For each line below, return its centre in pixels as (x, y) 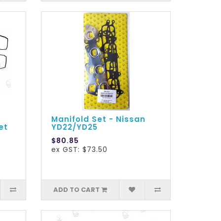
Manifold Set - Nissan (99, 119)
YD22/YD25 (75, 127)
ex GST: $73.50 (80, 150)
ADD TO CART (77, 190)
